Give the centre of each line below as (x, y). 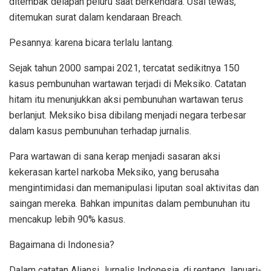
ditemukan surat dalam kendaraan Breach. (96, 17)
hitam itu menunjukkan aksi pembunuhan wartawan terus (126, 99)
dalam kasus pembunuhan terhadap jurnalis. (100, 131)
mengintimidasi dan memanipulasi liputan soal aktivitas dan (134, 188)
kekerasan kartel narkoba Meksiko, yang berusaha (114, 172)
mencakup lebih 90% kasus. (67, 219)
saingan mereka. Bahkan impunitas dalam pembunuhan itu (129, 203)
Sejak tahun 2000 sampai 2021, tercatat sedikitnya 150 (124, 68)
